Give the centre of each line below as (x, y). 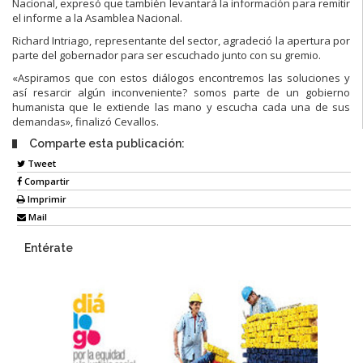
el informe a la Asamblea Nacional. (97, 17)
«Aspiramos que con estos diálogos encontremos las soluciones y (181, 77)
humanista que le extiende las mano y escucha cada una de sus (181, 107)
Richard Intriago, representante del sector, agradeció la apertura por (181, 40)
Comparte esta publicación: (107, 143)
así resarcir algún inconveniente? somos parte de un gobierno (181, 92)
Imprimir (46, 199)
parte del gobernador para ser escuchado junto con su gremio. (167, 55)
